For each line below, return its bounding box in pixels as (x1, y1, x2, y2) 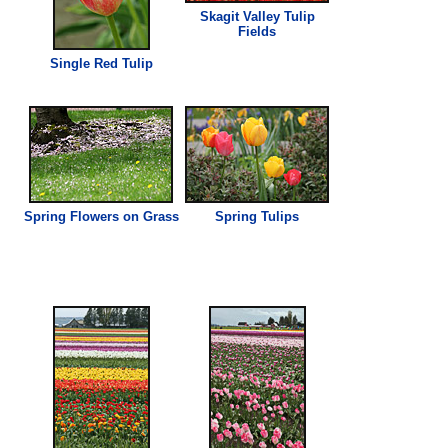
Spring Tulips (215, 208, 300, 224)
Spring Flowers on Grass (23, 208, 179, 224)
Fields (238, 23, 277, 39)
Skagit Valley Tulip (199, 8, 315, 24)
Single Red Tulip (49, 55, 153, 71)
